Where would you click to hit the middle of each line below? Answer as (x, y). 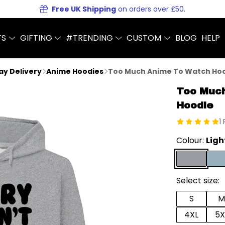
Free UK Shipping (84, 9)
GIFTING (37, 38)
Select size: (198, 181)
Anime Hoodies (75, 71)
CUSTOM (145, 38)
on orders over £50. (151, 9)
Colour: (191, 140)
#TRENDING (90, 38)
